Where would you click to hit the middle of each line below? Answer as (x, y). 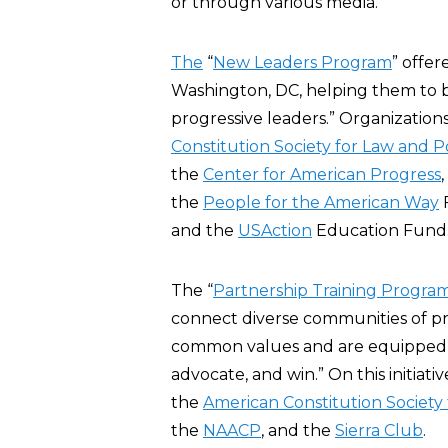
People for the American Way (321, 202)
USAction (275, 230)
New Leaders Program (302, 62)
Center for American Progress (322, 174)
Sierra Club (379, 430)
